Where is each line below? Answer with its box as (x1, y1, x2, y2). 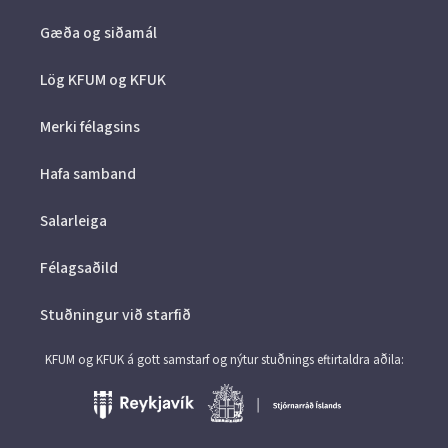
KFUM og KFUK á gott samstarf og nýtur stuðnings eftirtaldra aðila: (44, 351, 404, 369)
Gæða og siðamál (40, 22, 157, 44)
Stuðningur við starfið (40, 304, 191, 326)
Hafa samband (40, 163, 136, 185)
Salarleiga (40, 210, 107, 232)
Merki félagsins (40, 116, 140, 138)
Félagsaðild (40, 257, 118, 279)
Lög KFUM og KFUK (40, 69, 166, 91)
